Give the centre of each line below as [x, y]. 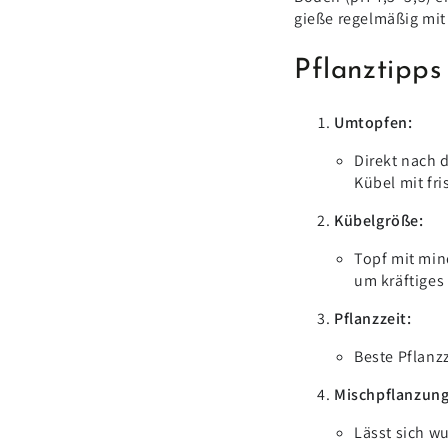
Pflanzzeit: [373, 319]
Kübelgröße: [379, 221]
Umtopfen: [373, 123]
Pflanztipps [368, 71]
